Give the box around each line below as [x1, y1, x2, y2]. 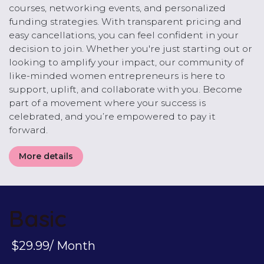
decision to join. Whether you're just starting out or [9, 43, 252, 54]
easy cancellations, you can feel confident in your [9, 29, 239, 41]
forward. [9, 124, 48, 136]
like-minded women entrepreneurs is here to [9, 70, 225, 81]
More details [19, 151, 73, 161]
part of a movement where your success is [9, 97, 206, 108]
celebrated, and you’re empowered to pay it [9, 111, 216, 122]
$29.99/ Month [11, 239, 95, 253]
